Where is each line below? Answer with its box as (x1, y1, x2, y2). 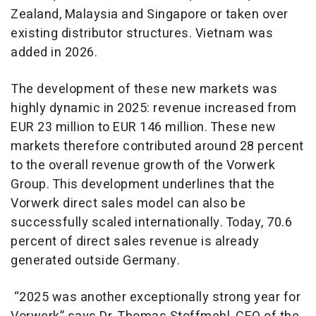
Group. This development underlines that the (11, 175, 275, 195)
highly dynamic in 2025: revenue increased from (11, 99, 296, 119)
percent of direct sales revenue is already (11, 232, 259, 252)
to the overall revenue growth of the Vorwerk (11, 156, 275, 176)
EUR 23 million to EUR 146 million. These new (11, 118, 276, 138)
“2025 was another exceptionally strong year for (11, 288, 300, 308)
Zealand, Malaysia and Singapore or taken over (11, 5, 288, 25)
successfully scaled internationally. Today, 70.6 (11, 213, 292, 233)
